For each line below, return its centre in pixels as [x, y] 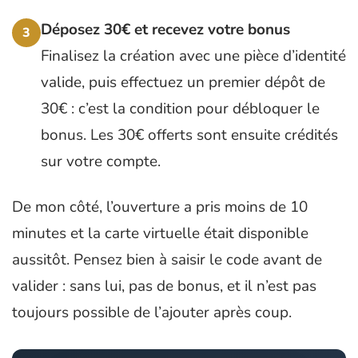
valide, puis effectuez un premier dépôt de [183, 83]
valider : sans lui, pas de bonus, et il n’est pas [164, 286]
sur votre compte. [101, 162]
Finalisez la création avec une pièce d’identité [193, 56]
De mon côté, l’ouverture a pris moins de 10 [160, 207]
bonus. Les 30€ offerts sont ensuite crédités [189, 135]
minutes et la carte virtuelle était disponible [160, 234]
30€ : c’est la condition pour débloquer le [180, 109]
